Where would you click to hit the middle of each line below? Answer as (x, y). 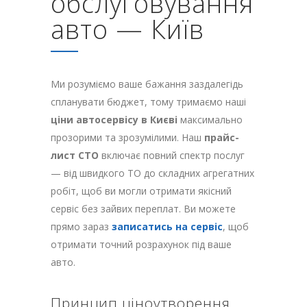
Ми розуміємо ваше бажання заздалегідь (147, 84)
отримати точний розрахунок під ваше (141, 245)
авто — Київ (127, 29)
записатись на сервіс (167, 227)
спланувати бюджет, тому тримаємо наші (148, 102)
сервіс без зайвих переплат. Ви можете (143, 209)
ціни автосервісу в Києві (114, 120)
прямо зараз (81, 227)
